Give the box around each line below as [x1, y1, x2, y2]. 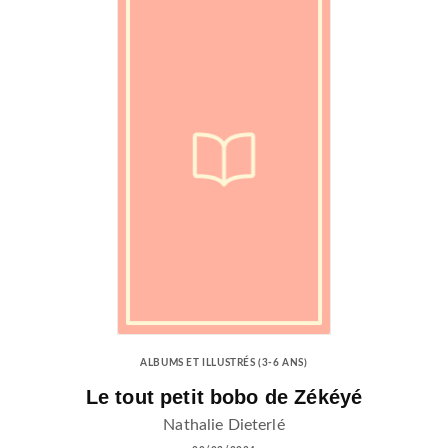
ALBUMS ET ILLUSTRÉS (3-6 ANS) [140, 358, 308, 369]
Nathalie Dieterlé [163, 416, 285, 433]
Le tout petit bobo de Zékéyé [85, 386, 363, 409]
